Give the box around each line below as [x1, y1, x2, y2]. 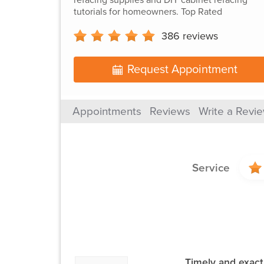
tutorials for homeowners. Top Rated [73, 5, 222, 18]
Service [192, 161, 230, 175]
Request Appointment [127, 62, 238, 77]
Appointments [72, 105, 141, 118]
